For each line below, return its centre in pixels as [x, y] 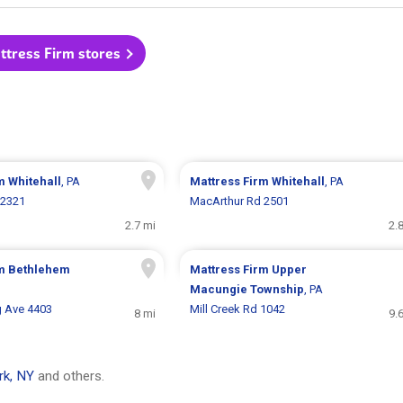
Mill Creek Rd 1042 [237, 309]
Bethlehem [39, 270]
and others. [69, 376]
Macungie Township [246, 290]
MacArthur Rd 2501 [239, 201]
